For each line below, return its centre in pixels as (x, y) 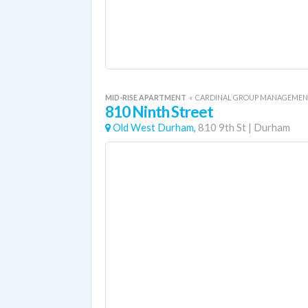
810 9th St (222, 128)
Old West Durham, (154, 128)
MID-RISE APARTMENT (146, 97)
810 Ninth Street (159, 112)
